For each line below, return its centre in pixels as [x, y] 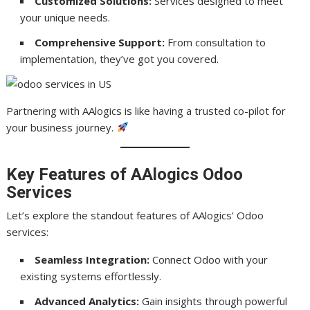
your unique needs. [65, 17]
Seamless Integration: [92, 259]
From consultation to [216, 42]
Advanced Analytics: [87, 301]
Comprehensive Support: [100, 42]
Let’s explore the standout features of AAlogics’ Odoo [135, 215]
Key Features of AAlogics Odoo [125, 174]
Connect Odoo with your [209, 259]
